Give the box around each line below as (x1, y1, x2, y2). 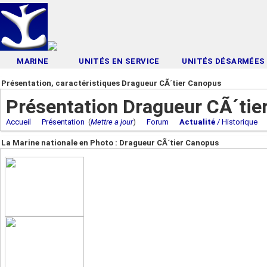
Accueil (6, 117, 31, 126)
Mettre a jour (91, 117, 133, 126)
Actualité (179, 117, 215, 126)
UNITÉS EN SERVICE (79, 57, 160, 66)
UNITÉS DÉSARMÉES (182, 57, 265, 66)
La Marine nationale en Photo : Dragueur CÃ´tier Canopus (1, 138, 219, 147)
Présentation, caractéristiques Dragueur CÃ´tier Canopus (1, 79, 221, 88)
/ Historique (215, 117, 257, 126)
